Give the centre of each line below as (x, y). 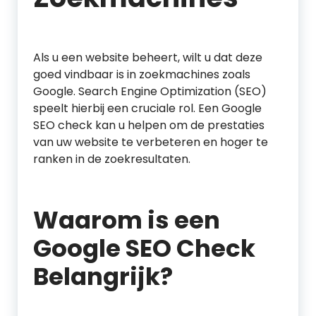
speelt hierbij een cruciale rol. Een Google (147, 108)
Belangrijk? (103, 276)
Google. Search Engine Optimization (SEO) (150, 91)
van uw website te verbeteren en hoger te (151, 142)
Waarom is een (127, 220)
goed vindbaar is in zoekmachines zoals (142, 74)
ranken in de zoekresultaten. (112, 159)
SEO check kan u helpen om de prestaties (149, 125)
